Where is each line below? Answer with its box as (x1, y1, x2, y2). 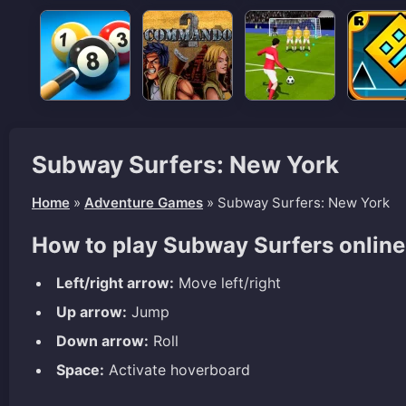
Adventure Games (84, 193, 203, 211)
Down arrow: (56, 331, 149, 350)
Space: (56, 360, 104, 379)
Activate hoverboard (104, 360, 250, 379)
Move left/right (174, 273, 281, 292)
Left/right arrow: (56, 273, 174, 292)
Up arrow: (56, 302, 127, 321)
